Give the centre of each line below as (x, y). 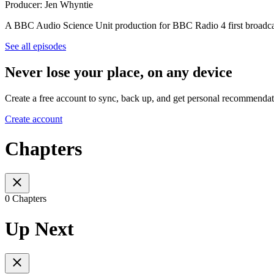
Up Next (39, 228)
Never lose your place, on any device (119, 72)
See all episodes (35, 46)
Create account (34, 119)
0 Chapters (26, 199)
